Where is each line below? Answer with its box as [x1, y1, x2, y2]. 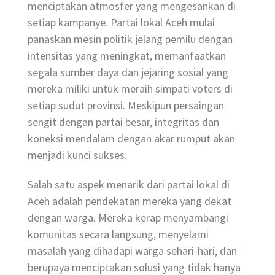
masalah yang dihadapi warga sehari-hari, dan [28, 243, 237, 258]
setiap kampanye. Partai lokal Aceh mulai [28, 15, 215, 29]
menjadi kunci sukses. [28, 147, 127, 162]
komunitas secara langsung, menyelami [28, 227, 209, 241]
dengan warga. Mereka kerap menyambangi [28, 210, 228, 225]
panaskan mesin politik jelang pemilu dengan [28, 31, 233, 46]
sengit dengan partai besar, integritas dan [28, 114, 219, 129]
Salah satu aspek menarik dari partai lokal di [28, 177, 230, 192]
